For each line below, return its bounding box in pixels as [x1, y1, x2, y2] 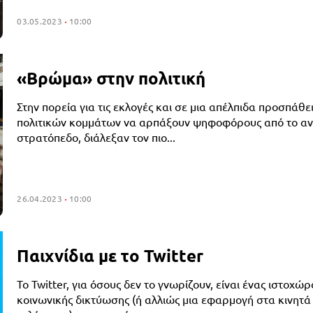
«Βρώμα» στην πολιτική [17, 67, 206, 89]
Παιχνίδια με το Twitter [17, 245, 204, 267]
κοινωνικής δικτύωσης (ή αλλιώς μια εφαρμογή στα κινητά [17, 292, 312, 307]
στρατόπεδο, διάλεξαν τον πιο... [17, 130, 176, 145]
